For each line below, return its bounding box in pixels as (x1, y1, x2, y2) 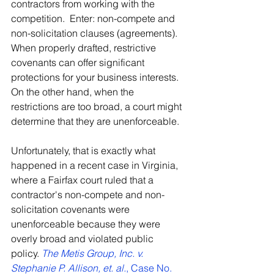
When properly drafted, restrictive (11, 42, 158, 54)
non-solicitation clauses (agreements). (11, 27, 182, 39)
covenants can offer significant (11, 56, 147, 68)
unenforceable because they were (11, 218, 163, 230)
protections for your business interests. (11, 71, 183, 83)
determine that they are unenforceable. (11, 115, 179, 127)
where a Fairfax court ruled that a (11, 174, 156, 186)
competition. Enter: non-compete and (11, 12, 177, 24)
